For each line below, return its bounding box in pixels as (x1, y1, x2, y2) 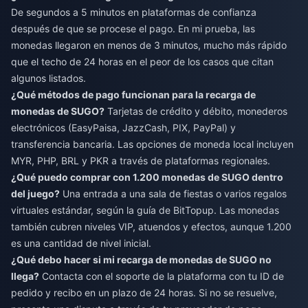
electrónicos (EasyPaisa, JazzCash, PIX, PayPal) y (11, 122, 236, 134)
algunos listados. (11, 72, 86, 85)
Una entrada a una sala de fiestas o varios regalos (60, 188, 287, 200)
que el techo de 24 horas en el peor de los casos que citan (11, 56, 274, 68)
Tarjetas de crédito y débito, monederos (104, 105, 287, 118)
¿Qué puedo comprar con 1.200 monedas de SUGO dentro (11, 171, 283, 184)
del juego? (11, 188, 60, 200)
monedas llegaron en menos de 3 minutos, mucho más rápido (11, 39, 287, 52)
